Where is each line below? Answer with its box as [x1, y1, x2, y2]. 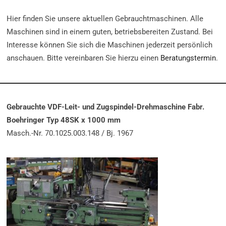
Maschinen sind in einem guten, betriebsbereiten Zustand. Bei [7, 27, 213, 36]
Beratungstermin [160, 53, 216, 63]
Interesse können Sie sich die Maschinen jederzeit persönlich [7, 40, 213, 49]
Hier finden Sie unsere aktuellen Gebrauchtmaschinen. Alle [7, 14, 204, 23]
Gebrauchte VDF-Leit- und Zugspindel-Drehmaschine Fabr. [7, 102, 205, 111]
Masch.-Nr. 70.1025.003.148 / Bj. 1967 [7, 128, 134, 138]
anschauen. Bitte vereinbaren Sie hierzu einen [7, 53, 161, 63]
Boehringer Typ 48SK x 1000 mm [7, 115, 121, 125]
